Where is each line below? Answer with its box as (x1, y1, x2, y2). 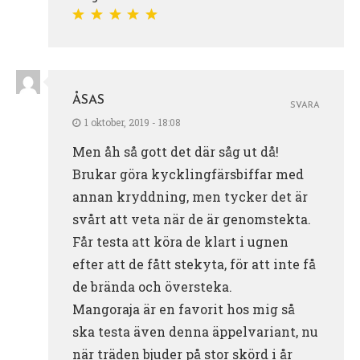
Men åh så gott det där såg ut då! (72, 142, 279, 160)
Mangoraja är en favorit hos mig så (72, 300, 295, 317)
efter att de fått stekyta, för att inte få (72, 255, 316, 272)
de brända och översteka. (72, 277, 232, 295)
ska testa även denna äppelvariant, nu (72, 322, 318, 340)
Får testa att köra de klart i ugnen (72, 232, 288, 250)
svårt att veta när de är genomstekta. (72, 210, 311, 227)
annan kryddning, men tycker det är (72, 187, 308, 205)
